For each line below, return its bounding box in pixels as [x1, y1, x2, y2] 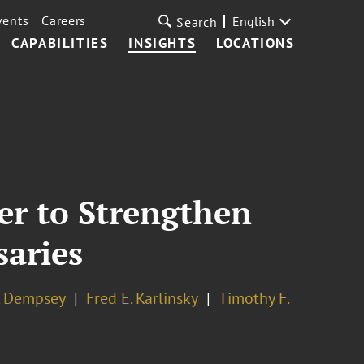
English [232, 13, 275, 29]
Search [176, 14, 218, 30]
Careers [41, 12, 87, 28]
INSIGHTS [128, 34, 197, 52]
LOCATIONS [216, 34, 295, 52]
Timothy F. [218, 288, 288, 309]
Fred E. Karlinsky [85, 288, 198, 309]
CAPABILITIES [11, 34, 109, 52]
